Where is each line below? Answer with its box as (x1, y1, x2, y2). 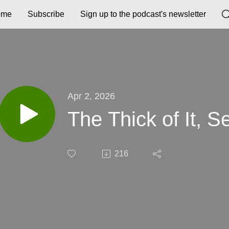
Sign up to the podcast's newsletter (80, 10, 206, 18)
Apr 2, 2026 (67, 90, 115, 101)
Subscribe (27, 10, 64, 18)
